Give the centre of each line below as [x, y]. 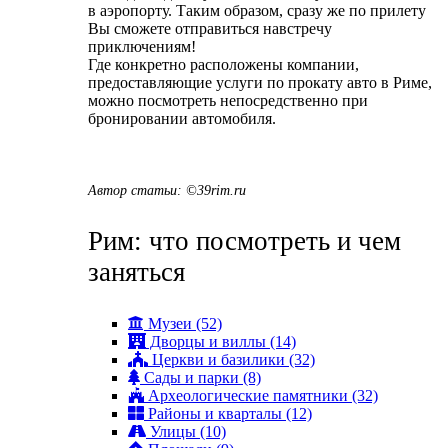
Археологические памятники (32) [261, 396]
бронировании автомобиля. [182, 118]
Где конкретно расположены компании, [223, 64]
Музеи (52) [183, 324]
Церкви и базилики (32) [231, 360]
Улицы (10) [186, 432]
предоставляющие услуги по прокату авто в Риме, [260, 82]
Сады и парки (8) [200, 378]
